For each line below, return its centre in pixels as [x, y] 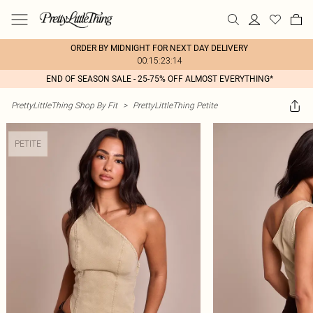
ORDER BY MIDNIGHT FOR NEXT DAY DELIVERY [159, 48]
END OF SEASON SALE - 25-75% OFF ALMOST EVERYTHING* [159, 79]
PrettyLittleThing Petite [175, 105]
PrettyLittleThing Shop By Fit [64, 105]
